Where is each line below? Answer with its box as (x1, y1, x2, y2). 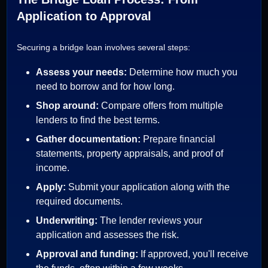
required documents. (36, 196, 123, 206)
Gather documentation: (36, 134, 141, 144)
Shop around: (36, 100, 102, 111)
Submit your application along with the (68, 182, 230, 192)
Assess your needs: (36, 67, 130, 77)
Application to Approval (17, 10, 152, 23)
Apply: (36, 182, 69, 192)
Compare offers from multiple (101, 100, 224, 111)
